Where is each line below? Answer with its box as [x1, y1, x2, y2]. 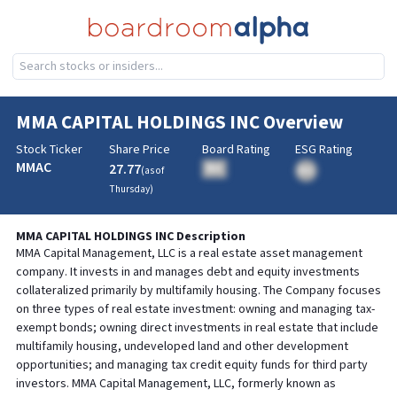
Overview [259, 111, 343, 135]
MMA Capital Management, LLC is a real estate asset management [15, 245, 362, 261]
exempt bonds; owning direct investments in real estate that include [15, 320, 378, 336]
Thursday [108, 183, 150, 196]
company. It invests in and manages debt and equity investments [15, 264, 360, 280]
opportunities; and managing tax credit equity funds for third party [15, 357, 368, 373]
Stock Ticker [15, 142, 82, 158]
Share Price [108, 142, 170, 158]
